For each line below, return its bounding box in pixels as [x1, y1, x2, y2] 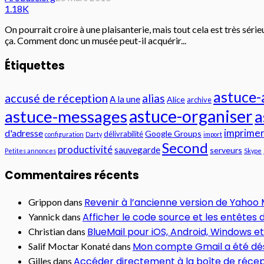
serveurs [210, 144, 242, 155]
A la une [110, 93, 140, 104]
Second [162, 138, 208, 156]
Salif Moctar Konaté [28, 240, 110, 252]
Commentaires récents [5, 167, 139, 184]
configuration [45, 130, 84, 138]
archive [187, 94, 212, 104]
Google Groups [145, 128, 202, 138]
